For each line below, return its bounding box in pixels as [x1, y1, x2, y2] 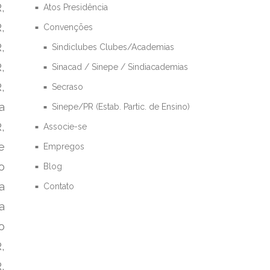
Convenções [43, 22, 93, 32]
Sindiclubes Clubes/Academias [52, 42, 175, 52]
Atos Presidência [43, 2, 108, 12]
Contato [43, 181, 75, 191]
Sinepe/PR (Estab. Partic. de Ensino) [52, 101, 190, 111]
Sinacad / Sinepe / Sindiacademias [52, 61, 189, 72]
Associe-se [43, 121, 87, 131]
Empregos [43, 141, 85, 151]
